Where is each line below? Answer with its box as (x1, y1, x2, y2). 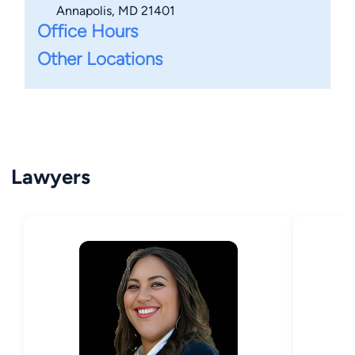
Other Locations (37, 48, 163, 71)
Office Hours (37, 21, 139, 43)
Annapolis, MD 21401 (56, 3, 176, 19)
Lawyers (11, 165, 90, 189)
